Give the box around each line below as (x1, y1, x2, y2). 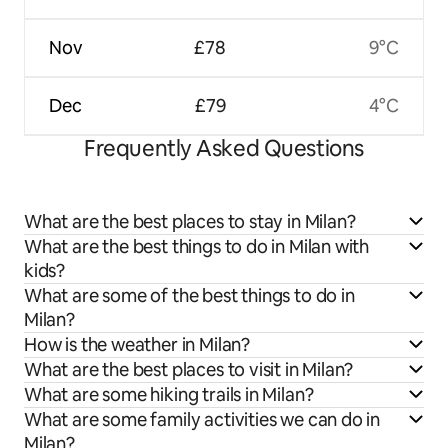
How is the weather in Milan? (24, 333, 250, 357)
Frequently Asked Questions (84, 134, 364, 164)
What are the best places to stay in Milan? (24, 210, 356, 234)
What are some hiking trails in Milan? (24, 383, 314, 407)
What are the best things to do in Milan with (24, 235, 370, 259)
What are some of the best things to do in (24, 284, 355, 308)
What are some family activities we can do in (24, 408, 381, 432)
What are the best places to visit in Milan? (24, 358, 354, 382)
